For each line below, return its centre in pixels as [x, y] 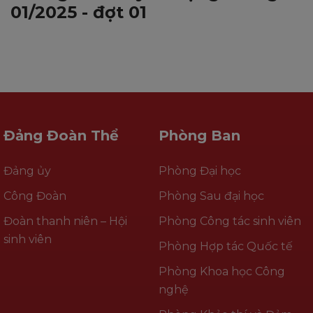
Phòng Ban [199, 135]
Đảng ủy [27, 170]
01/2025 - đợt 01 [79, 12]
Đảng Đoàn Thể [61, 135]
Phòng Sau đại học [211, 196]
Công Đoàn [35, 196]
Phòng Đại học [199, 170]
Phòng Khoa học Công [221, 271]
